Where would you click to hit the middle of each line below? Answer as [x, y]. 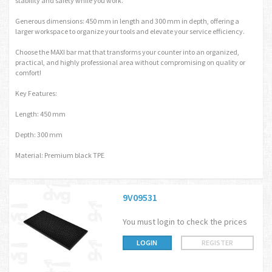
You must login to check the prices [185, 222]
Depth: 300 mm [39, 134]
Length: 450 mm [40, 114]
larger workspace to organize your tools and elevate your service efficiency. [130, 31]
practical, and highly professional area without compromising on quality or [130, 62]
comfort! [28, 73]
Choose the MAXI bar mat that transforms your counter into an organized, [127, 52]
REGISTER [217, 243]
